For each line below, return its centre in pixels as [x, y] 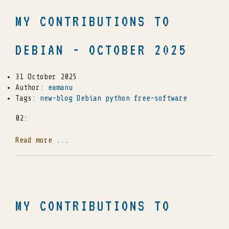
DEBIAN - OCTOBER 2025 [101, 50]
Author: [32, 88]
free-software [161, 99]
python [118, 99]
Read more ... [42, 141]
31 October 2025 [46, 77]
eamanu [60, 88]
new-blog [56, 99]
